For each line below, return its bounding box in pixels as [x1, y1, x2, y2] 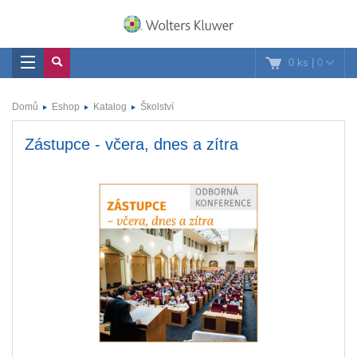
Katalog [93, 101, 127, 112]
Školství [140, 101, 174, 112]
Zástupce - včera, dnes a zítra [25, 135, 238, 153]
